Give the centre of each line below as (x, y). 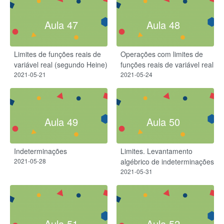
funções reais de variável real (167, 64)
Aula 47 (61, 25)
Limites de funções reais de (57, 54)
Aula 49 (61, 121)
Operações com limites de (162, 54)
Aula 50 (163, 121)
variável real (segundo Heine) (61, 64)
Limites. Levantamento (156, 151)
